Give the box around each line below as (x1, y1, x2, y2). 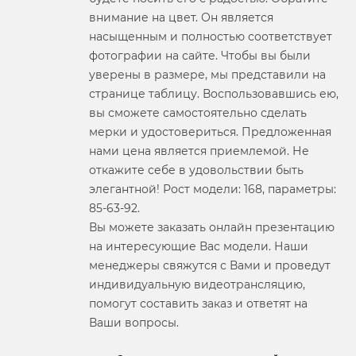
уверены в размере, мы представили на (89, 68, 326, 83)
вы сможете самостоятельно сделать (89, 106, 307, 121)
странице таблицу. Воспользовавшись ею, (89, 87, 339, 102)
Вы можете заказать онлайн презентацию (89, 220, 335, 235)
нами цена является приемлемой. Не (89, 144, 309, 159)
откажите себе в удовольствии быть (89, 163, 304, 178)
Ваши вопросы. (89, 315, 179, 331)
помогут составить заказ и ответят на (89, 296, 308, 311)
